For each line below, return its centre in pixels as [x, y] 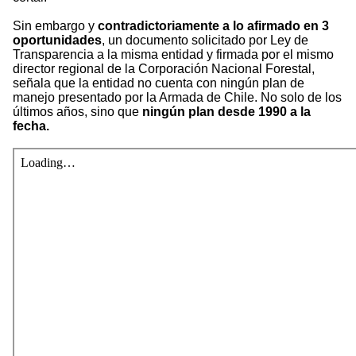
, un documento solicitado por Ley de [205, 41]
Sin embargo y [54, 26]
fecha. [31, 126]
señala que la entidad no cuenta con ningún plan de [159, 83]
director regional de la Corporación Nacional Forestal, [164, 69]
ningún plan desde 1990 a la [226, 112]
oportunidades [57, 41]
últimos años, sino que [77, 112]
